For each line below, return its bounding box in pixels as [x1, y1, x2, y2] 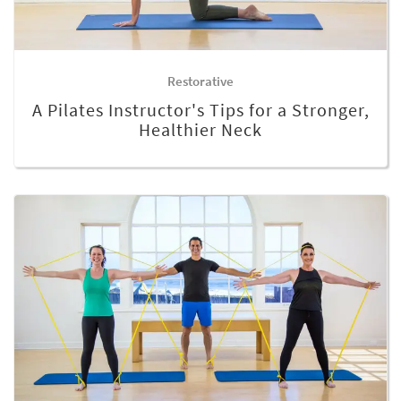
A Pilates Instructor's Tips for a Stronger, [31, 98, 370, 122]
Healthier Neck [139, 118, 262, 141]
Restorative [167, 73, 234, 90]
